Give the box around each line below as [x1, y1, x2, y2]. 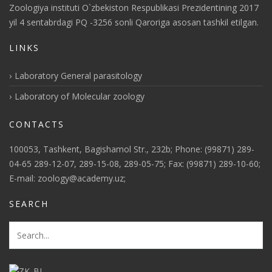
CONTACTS [9, 118, 64, 131]
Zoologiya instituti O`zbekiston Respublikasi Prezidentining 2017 [9, 2, 259, 14]
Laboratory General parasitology [15, 70, 142, 82]
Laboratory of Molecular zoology [15, 90, 144, 103]
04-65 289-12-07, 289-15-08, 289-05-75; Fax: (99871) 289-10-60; [9, 158, 260, 170]
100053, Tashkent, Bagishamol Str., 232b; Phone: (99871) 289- [9, 143, 254, 155]
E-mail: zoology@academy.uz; [9, 172, 126, 185]
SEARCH [9, 198, 49, 210]
